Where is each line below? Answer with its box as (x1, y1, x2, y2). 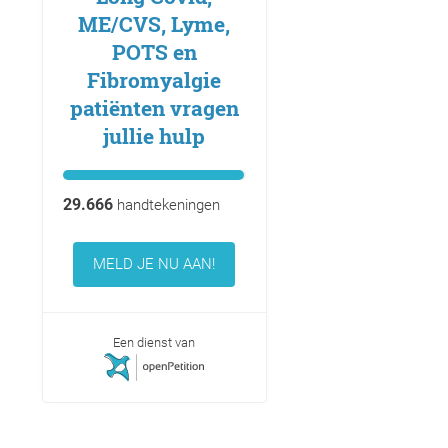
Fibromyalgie (87, 66, 221, 95)
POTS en (111, 38, 197, 67)
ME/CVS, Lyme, (78, 10, 230, 39)
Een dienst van (113, 335, 195, 351)
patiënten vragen (69, 94, 239, 123)
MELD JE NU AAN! (93, 255, 215, 274)
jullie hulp (103, 122, 205, 151)
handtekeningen (112, 196, 220, 215)
